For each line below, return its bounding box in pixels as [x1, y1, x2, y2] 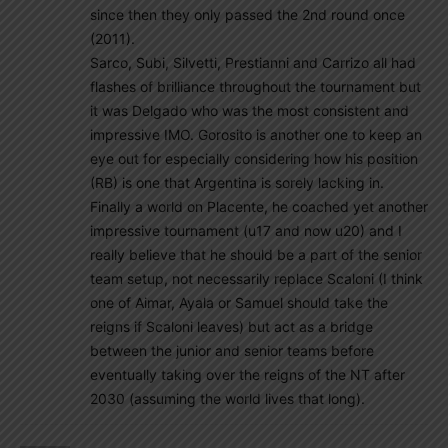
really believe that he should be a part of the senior [90, 246, 422, 263]
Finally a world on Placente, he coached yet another [90, 198, 428, 215]
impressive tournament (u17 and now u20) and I [90, 222, 402, 239]
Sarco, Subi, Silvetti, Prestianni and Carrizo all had [90, 54, 416, 71]
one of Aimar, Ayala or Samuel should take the [90, 294, 388, 311]
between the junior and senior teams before [90, 342, 374, 359]
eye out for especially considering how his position [90, 150, 418, 167]
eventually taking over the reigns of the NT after [90, 366, 405, 383]
